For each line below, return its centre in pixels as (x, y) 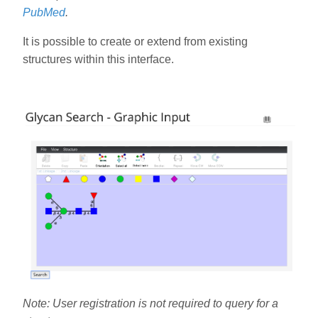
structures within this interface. (98, 59)
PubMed (44, 12)
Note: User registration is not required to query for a (150, 304)
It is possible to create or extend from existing (135, 41)
